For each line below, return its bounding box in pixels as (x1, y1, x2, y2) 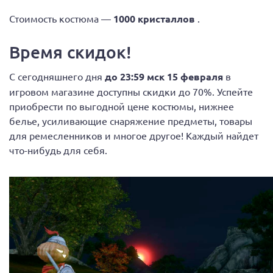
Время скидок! (9, 41, 132, 62)
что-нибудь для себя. (9, 143, 107, 156)
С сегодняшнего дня (9, 69, 105, 82)
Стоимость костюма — (9, 12, 113, 24)
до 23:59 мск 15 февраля (105, 69, 225, 83)
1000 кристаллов (113, 12, 197, 25)
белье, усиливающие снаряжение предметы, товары (9, 114, 252, 127)
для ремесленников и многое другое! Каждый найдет (9, 129, 258, 141)
